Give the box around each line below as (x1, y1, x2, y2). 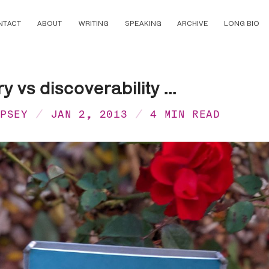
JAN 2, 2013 (50, 107, 128, 121)
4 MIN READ (150, 107, 220, 121)
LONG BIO (223, 19, 259, 29)
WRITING (78, 19, 109, 29)
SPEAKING (124, 19, 162, 29)
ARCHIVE (177, 19, 208, 29)
